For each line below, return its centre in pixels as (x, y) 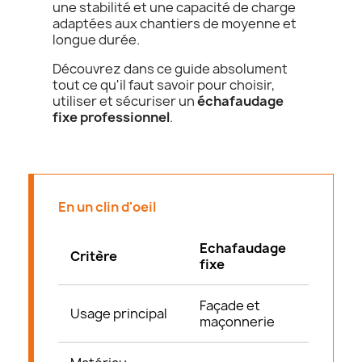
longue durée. (96, 40)
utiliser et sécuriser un (125, 101)
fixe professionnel (111, 117)
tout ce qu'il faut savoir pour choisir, (164, 85)
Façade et (230, 305)
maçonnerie (237, 322)
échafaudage (240, 101)
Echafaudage (243, 248)
